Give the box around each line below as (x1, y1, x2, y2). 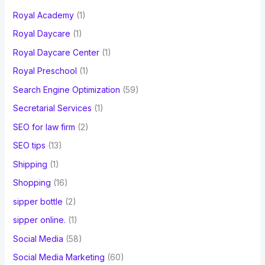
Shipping (12, 159, 47, 169)
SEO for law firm (12, 121, 75, 132)
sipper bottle (12, 196, 63, 206)
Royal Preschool (12, 66, 77, 76)
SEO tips (12, 140, 46, 151)
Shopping (12, 177, 51, 188)
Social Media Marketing (12, 252, 105, 263)
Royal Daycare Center (12, 47, 99, 57)
